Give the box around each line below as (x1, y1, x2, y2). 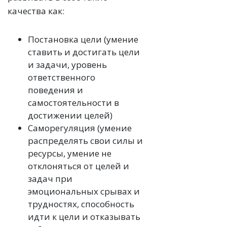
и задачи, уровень (28, 58, 107, 70)
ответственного (28, 71, 95, 83)
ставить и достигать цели (28, 46, 140, 58)
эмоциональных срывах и (28, 185, 140, 197)
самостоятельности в (28, 96, 119, 108)
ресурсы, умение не (28, 147, 111, 159)
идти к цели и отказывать (28, 210, 140, 222)
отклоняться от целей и (28, 160, 129, 172)
